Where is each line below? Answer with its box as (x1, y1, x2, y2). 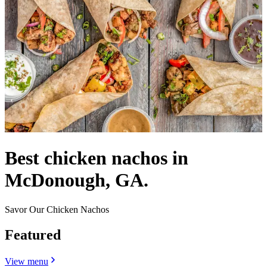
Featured (5, 226, 61, 243)
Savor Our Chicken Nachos (5, 204, 109, 215)
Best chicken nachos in (5, 147, 188, 169)
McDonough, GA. (5, 169, 148, 191)
